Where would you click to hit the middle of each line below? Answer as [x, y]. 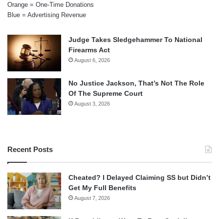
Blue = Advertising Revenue [47, 15]
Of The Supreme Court [106, 94]
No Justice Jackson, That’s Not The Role [136, 83]
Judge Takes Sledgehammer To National [135, 40]
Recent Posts [30, 150]
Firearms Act [89, 50]
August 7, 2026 [92, 198]
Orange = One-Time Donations [51, 5]
